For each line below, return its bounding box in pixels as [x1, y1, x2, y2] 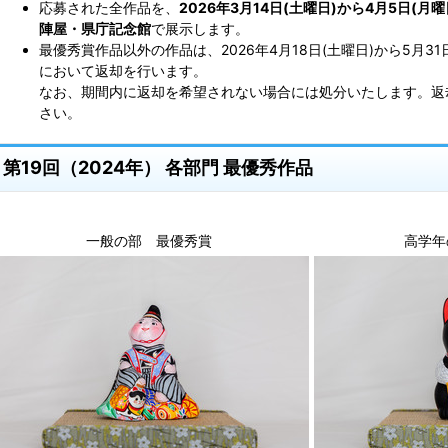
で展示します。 [151, 20, 249, 38]
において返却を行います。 [39, 62, 207, 80]
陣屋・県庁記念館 [39, 20, 151, 38]
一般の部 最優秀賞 [86, 232, 212, 250]
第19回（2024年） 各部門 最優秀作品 [3, 156, 313, 179]
